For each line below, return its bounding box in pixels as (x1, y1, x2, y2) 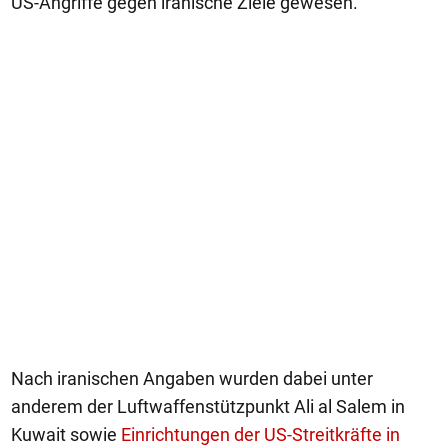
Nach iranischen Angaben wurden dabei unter (11, 368, 373, 389)
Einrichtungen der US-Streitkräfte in (121, 424, 400, 445)
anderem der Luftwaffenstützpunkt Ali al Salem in (11, 396, 405, 417)
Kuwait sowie (11, 424, 121, 445)
